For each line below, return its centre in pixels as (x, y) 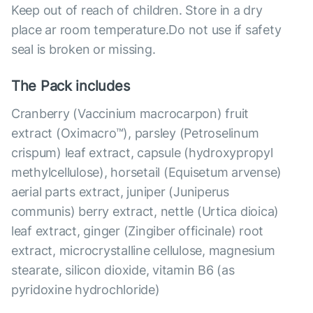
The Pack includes (71, 86)
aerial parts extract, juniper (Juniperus (120, 192)
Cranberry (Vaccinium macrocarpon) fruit (130, 114)
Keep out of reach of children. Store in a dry (137, 10)
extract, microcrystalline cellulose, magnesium (143, 251)
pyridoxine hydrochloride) (86, 290)
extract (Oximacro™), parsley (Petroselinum (135, 133)
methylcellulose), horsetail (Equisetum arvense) (147, 173)
